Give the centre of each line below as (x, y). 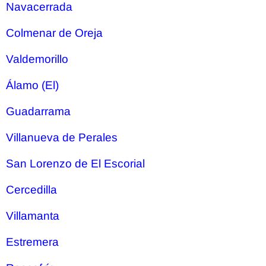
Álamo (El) (32, 85)
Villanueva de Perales (62, 137)
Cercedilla (31, 190)
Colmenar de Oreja (54, 33)
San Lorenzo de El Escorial (75, 164)
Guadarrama (38, 111)
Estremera (32, 242)
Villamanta (33, 216)
